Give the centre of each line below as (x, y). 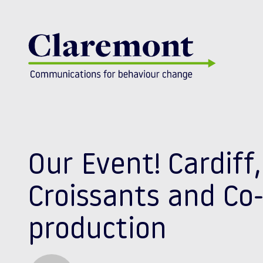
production (97, 231)
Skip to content (68, 35)
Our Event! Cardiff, (144, 166)
